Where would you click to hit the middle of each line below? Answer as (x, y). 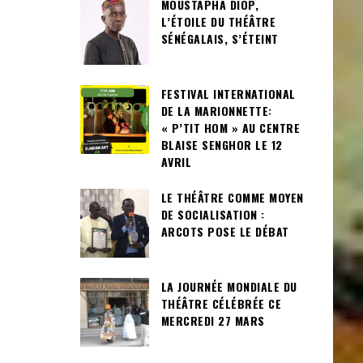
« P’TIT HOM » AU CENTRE (230, 127)
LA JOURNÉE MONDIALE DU (229, 287)
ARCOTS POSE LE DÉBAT (225, 232)
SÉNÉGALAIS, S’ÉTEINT (220, 38)
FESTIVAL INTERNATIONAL (228, 93)
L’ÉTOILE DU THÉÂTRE (218, 21)
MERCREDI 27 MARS (213, 321)
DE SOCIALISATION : (213, 215)
